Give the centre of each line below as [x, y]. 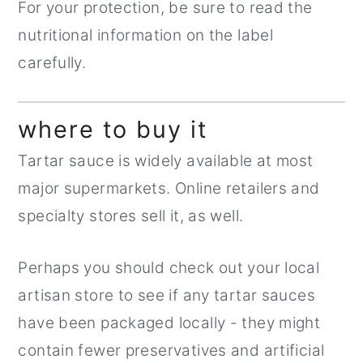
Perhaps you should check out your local [169, 267]
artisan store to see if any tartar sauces [167, 295]
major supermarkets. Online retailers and [169, 188]
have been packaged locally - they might [169, 322]
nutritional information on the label [146, 35]
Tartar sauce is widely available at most [166, 160]
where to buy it [113, 129]
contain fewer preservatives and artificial [171, 350]
